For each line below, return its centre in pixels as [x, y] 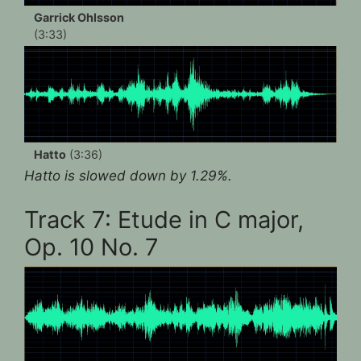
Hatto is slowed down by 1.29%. [128, 175]
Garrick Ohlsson [79, 17]
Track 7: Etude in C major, [164, 220]
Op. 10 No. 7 [91, 247]
